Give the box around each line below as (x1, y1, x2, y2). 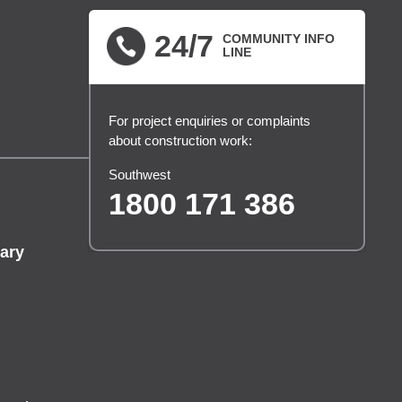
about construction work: (108, 132, 252, 148)
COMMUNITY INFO (222, 31, 335, 47)
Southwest (108, 166, 170, 182)
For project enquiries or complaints (108, 112, 310, 128)
